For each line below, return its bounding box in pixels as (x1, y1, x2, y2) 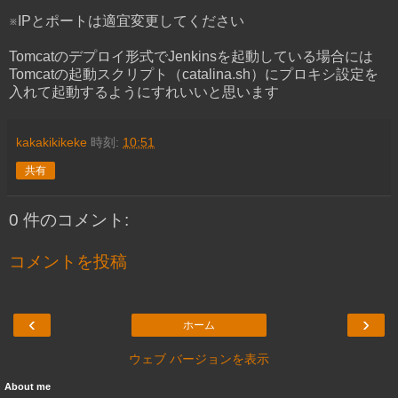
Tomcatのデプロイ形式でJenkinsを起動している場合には (9, 48, 373, 64)
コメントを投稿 (9, 252, 127, 272)
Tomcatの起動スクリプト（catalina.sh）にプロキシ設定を (9, 66, 378, 82)
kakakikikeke (16, 134, 87, 149)
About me (4, 380, 51, 392)
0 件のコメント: (9, 210, 129, 229)
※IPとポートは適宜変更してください (9, 12, 244, 28)
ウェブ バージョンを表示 (129, 351, 269, 366)
